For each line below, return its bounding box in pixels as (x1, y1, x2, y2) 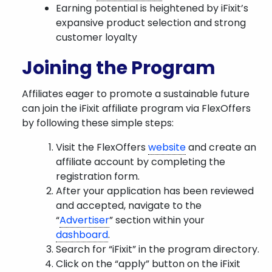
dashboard (56, 228, 108, 242)
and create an (186, 140, 256, 154)
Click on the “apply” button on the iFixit (56, 257, 240, 271)
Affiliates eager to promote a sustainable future (22, 87, 250, 101)
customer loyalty (56, 30, 137, 44)
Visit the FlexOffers (56, 140, 148, 154)
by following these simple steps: (22, 116, 174, 130)
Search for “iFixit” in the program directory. (56, 242, 259, 256)
